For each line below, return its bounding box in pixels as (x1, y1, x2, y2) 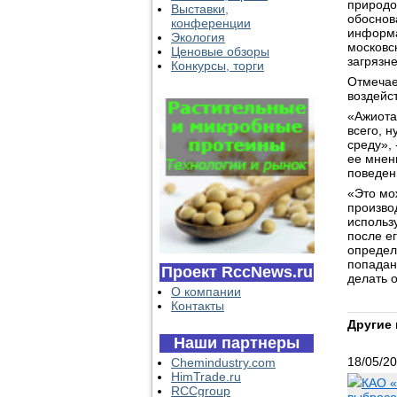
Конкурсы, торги (171, 58, 264, 73)
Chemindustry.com (171, 355, 276, 370)
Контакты (171, 299, 224, 313)
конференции (171, 16, 251, 30)
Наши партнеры (174, 334, 300, 352)
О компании (171, 284, 241, 299)
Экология (171, 30, 225, 44)
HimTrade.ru (171, 370, 241, 384)
